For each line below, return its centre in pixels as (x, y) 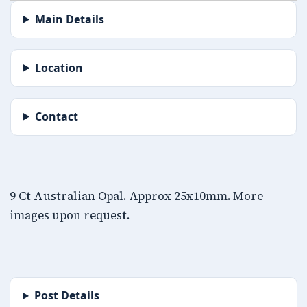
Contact (56, 116)
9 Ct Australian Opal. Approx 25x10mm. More (136, 197)
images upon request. (70, 216)
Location (59, 67)
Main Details (69, 19)
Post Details (66, 296)
